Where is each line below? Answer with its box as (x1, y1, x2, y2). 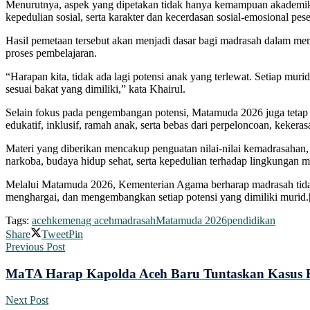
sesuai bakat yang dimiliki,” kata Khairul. (6, 82, 185, 95)
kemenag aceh (52, 214, 114, 226)
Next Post (6, 294, 48, 307)
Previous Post (6, 240, 65, 253)
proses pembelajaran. (6, 46, 97, 59)
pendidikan (227, 214, 275, 226)
